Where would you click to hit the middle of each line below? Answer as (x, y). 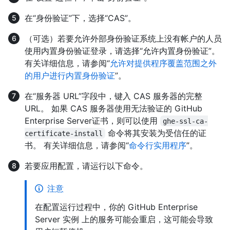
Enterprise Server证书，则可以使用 (92, 120)
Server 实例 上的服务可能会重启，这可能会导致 (124, 219)
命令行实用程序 (158, 145)
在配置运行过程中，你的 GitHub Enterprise (116, 207)
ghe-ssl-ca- (186, 121)
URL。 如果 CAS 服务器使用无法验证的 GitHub (113, 108)
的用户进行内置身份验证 (70, 75)
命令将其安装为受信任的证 (156, 133)
